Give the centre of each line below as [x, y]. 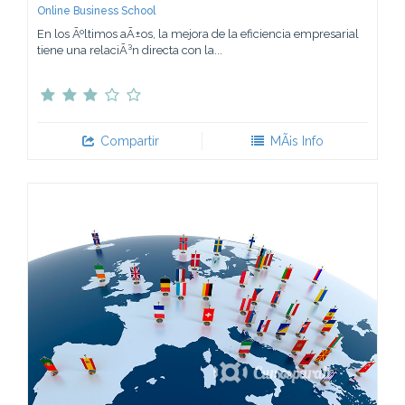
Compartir [128, 141]
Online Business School [96, 10]
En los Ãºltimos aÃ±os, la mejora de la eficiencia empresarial [198, 33]
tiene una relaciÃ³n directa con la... [130, 50]
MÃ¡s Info [295, 141]
